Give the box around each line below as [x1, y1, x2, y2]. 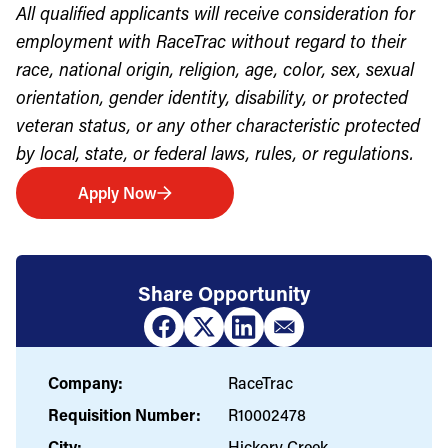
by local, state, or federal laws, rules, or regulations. [16, 140, 414, 165]
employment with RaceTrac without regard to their [16, 28, 406, 53]
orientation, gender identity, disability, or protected [16, 84, 408, 109]
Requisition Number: [48, 403, 201, 425]
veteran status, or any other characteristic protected [16, 112, 420, 137]
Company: [48, 371, 123, 393]
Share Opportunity [138, 279, 310, 306]
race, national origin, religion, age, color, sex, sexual [16, 56, 414, 81]
